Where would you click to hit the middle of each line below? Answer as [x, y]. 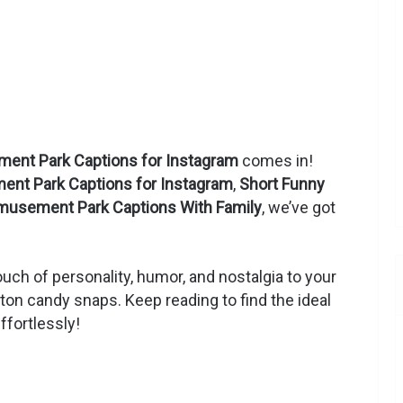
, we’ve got [299, 208]
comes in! [276, 161]
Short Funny [282, 184]
